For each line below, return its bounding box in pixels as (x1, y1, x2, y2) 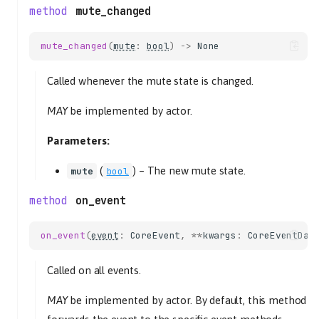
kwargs (202, 229, 236, 241)
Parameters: (47, 134, 110, 147)
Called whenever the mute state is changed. (47, 74, 253, 87)
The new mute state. (147, 164, 246, 177)
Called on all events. (47, 263, 141, 276)
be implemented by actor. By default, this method (67, 293, 307, 306)
